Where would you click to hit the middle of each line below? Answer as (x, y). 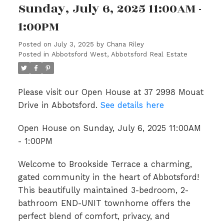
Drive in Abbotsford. (59, 105)
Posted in (33, 54)
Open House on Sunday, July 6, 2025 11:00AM (109, 128)
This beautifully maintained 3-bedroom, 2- (103, 190)
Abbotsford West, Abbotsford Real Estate (119, 54)
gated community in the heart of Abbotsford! (108, 177)
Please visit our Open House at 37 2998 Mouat (110, 92)
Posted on (36, 44)
